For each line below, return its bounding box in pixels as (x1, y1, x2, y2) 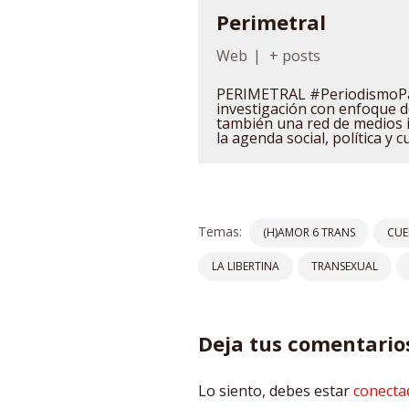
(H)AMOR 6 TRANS (263, 225, 355, 240)
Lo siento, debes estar (198, 381, 353, 401)
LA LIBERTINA (212, 258, 279, 274)
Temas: (198, 223, 242, 240)
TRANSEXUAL (311, 258, 378, 274)
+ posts (269, 46, 321, 66)
